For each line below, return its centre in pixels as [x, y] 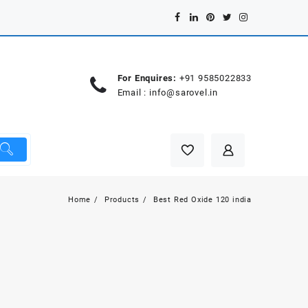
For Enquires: [147, 78]
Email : [133, 92]
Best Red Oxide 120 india [202, 200]
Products [122, 200]
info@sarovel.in [183, 92]
